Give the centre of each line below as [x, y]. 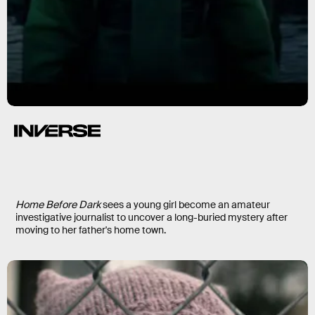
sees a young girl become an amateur [185, 205]
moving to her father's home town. [91, 230]
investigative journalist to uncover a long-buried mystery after [152, 218]
